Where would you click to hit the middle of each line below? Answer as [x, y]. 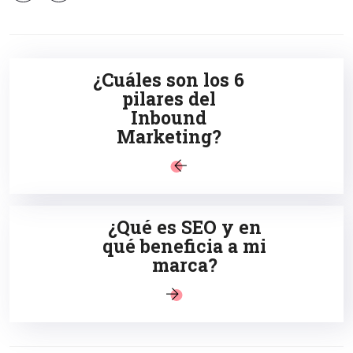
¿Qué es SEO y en [184, 227]
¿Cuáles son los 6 [169, 79]
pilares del [169, 98]
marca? [184, 264]
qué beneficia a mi [184, 245]
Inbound [169, 117]
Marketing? [169, 136]
